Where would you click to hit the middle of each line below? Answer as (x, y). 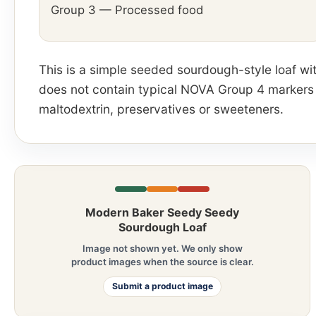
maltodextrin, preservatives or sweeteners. (161, 109)
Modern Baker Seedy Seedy (162, 212)
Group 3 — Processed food (127, 10)
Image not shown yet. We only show (162, 249)
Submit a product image (162, 286)
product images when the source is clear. (162, 262)
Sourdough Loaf (162, 227)
